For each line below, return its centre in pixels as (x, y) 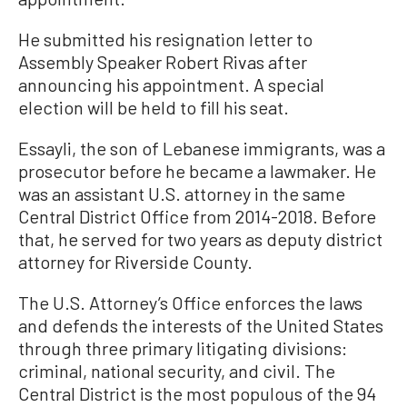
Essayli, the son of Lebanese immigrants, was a (202, 149)
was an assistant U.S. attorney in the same (182, 194)
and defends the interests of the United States (201, 326)
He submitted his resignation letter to (165, 40)
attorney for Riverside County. (135, 262)
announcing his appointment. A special (171, 85)
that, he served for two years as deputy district (200, 239)
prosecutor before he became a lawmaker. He (197, 171)
